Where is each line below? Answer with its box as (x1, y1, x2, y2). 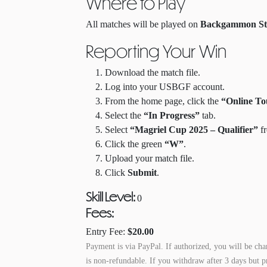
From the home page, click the (105, 96, 221, 106)
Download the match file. (105, 67, 200, 77)
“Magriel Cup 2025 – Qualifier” (130, 125, 258, 135)
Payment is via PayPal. (86, 242, 163, 251)
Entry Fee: (86, 226, 128, 237)
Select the (105, 110, 144, 120)
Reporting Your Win (86, 40, 226, 61)
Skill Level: (86, 189, 137, 204)
